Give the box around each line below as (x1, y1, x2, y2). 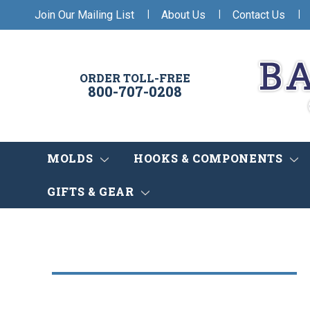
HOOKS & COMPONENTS (133, 151, 286, 166)
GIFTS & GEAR (47, 184, 138, 199)
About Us (161, 8, 206, 21)
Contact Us (232, 8, 285, 21)
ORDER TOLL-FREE (80, 71, 190, 86)
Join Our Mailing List (35, 8, 134, 21)
